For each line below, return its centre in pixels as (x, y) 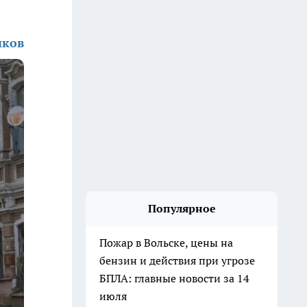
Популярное (182, 208)
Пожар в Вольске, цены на (166, 243)
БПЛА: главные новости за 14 (174, 278)
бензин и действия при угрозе (177, 260)
